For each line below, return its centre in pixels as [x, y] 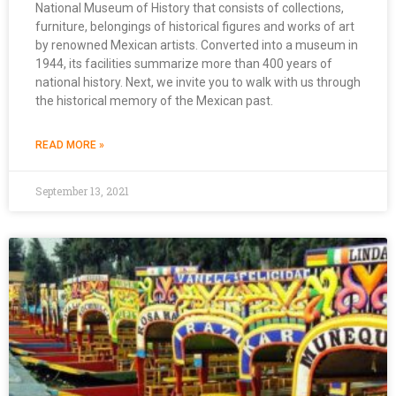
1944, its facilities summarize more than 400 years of [184, 64]
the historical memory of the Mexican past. [154, 101]
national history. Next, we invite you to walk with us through [198, 83]
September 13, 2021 [82, 191]
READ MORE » [70, 145]
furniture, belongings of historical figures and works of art [195, 27]
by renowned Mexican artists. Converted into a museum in [197, 46]
